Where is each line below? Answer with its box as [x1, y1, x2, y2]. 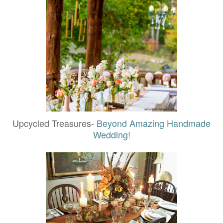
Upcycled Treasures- [12, 116, 97, 129]
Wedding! [93, 127, 130, 141]
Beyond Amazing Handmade [97, 116, 211, 129]
